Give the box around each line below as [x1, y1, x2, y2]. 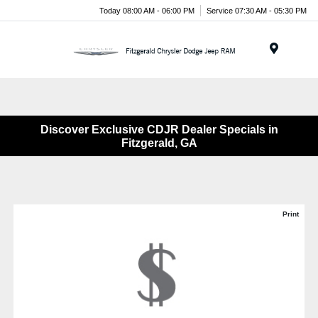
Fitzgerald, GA [121, 136, 197, 149]
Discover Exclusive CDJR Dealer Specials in [40, 123, 278, 136]
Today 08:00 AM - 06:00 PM [99, 6, 194, 15]
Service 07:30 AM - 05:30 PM [207, 6, 307, 15]
